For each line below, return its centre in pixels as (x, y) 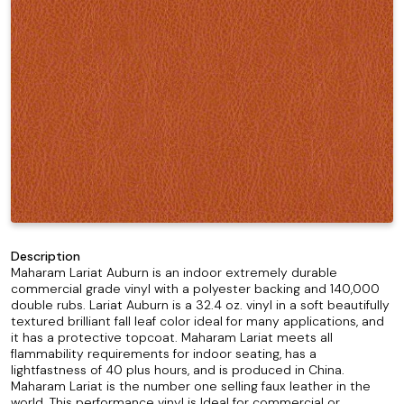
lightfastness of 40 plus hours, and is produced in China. (178, 370)
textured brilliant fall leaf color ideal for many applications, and (197, 321)
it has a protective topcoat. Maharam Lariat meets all (172, 337)
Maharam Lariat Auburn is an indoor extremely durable (174, 272)
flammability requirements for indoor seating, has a (164, 353)
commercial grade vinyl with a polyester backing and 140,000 (195, 289)
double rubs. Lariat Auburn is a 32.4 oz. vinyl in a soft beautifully (200, 305)
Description (46, 256)
